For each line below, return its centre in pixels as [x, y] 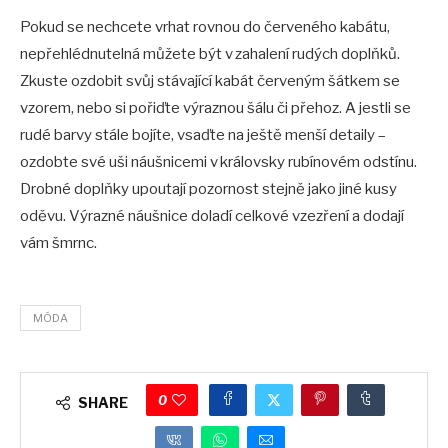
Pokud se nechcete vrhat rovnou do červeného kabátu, [205, 27]
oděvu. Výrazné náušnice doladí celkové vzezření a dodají [212, 216]
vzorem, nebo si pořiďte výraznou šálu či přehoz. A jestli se [215, 108]
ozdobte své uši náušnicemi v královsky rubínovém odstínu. [218, 162]
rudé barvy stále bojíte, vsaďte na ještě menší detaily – [203, 135]
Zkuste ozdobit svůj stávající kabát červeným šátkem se [210, 81]
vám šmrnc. [61, 243]
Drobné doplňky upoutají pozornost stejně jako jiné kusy [208, 189]
